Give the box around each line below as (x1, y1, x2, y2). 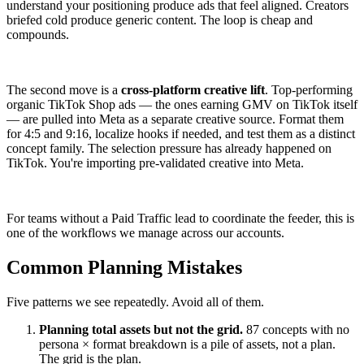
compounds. (6, 28, 69, 42)
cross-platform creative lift (121, 83, 265, 97)
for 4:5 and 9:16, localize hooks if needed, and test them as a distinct (6, 127, 355, 141)
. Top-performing (265, 83, 353, 97)
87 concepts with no (243, 323, 349, 337)
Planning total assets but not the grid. (39, 323, 243, 337)
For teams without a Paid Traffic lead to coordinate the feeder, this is (6, 211, 354, 226)
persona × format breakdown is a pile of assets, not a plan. (39, 337, 336, 352)
